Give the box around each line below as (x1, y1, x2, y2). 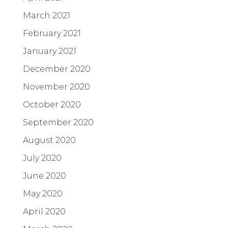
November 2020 (23, 81, 90, 92)
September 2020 (23, 117, 94, 127)
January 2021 (23, 46, 76, 56)
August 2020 (23, 135, 76, 145)
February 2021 (23, 28, 81, 38)
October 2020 (23, 99, 81, 109)
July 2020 (23, 153, 62, 163)
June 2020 (23, 170, 66, 181)
